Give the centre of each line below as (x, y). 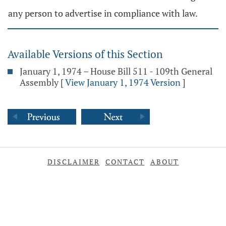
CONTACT (125, 162)
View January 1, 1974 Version (123, 82)
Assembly (39, 82)
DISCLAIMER (73, 162)
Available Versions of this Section (85, 54)
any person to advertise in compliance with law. (103, 13)
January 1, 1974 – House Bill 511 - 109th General (116, 71)
